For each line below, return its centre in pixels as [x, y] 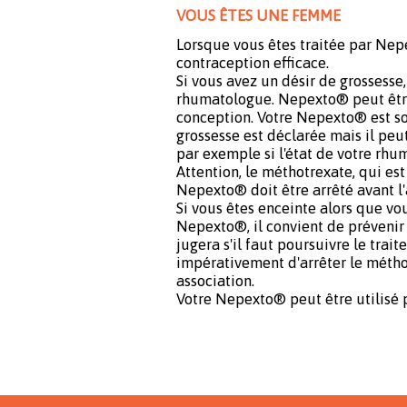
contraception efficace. [253, 62]
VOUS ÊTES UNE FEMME [258, 16]
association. [215, 280]
